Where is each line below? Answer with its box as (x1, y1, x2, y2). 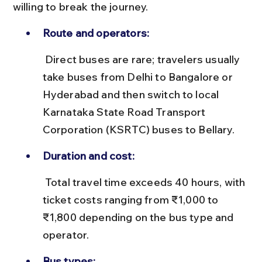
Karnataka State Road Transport (42, 105, 208, 119)
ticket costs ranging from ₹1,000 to (42, 192, 221, 206)
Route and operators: (42, 26, 150, 40)
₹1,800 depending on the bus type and (42, 210, 236, 224)
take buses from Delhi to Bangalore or (42, 70, 235, 84)
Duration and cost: (42, 149, 135, 163)
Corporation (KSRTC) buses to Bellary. (42, 122, 235, 136)
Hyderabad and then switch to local (42, 87, 222, 101)
